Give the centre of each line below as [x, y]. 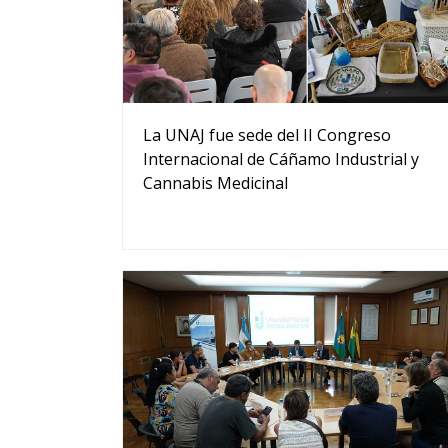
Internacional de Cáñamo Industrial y [281, 158]
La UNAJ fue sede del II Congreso [267, 134]
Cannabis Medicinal [215, 182]
